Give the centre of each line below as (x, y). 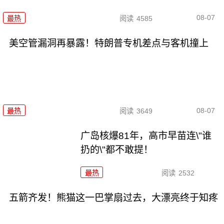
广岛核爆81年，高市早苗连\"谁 (146, 135)
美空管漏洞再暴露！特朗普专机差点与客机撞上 (108, 43)
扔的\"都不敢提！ (117, 149)
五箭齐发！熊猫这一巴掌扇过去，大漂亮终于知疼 (113, 197)
